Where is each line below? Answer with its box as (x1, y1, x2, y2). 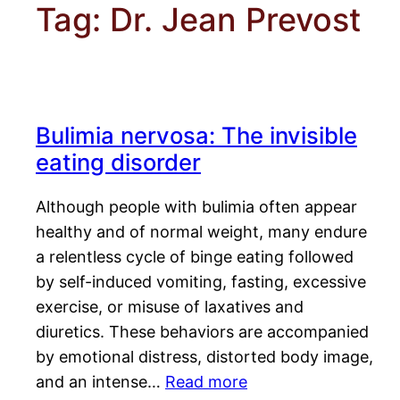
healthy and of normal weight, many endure (36, 222, 367, 242)
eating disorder (36, 148, 201, 177)
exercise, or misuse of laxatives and (36, 297, 304, 317)
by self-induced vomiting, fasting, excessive (36, 272, 366, 292)
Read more (165, 372, 247, 392)
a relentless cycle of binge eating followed (36, 247, 354, 267)
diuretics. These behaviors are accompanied (36, 322, 369, 342)
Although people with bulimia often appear (36, 197, 357, 217)
